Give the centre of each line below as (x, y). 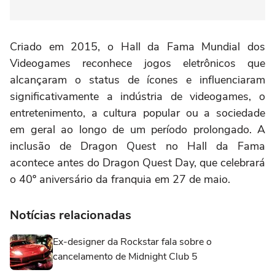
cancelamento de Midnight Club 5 (125, 256)
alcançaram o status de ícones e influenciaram (137, 79)
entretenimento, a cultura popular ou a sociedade (137, 113)
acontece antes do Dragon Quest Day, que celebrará (137, 162)
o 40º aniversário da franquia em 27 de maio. (120, 179)
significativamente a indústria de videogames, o (137, 96)
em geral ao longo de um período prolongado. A (137, 129)
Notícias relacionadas (71, 215)
